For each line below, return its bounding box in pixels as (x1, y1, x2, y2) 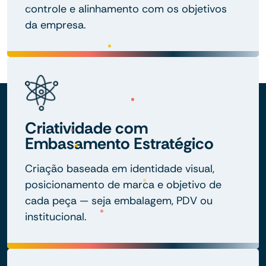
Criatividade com (25, 117, 148, 138)
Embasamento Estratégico (25, 132, 214, 154)
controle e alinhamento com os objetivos (25, 1, 227, 16)
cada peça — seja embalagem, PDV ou (25, 193, 213, 208)
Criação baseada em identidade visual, (25, 161, 214, 176)
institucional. (25, 209, 87, 224)
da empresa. (25, 17, 86, 32)
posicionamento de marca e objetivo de (25, 177, 221, 192)
